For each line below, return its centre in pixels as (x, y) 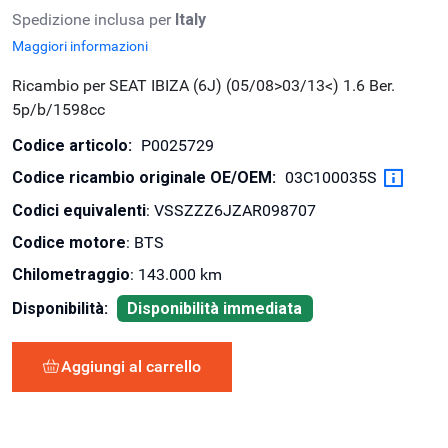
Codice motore (69, 243)
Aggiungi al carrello (131, 367)
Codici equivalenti (79, 211)
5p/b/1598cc (58, 110)
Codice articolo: (72, 146)
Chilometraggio (71, 275)
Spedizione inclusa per (93, 20)
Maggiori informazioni (80, 46)
